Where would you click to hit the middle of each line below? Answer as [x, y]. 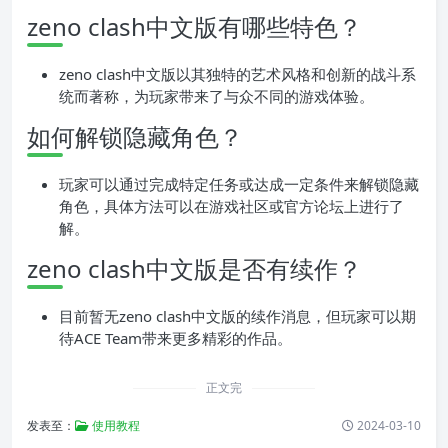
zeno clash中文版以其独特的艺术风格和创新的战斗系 [237, 74]
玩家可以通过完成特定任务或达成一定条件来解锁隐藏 [239, 184]
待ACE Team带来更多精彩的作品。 [175, 338]
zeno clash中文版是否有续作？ [194, 269]
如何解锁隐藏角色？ [135, 137]
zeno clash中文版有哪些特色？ [194, 27]
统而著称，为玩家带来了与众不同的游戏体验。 [216, 96]
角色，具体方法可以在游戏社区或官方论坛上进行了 [231, 206]
